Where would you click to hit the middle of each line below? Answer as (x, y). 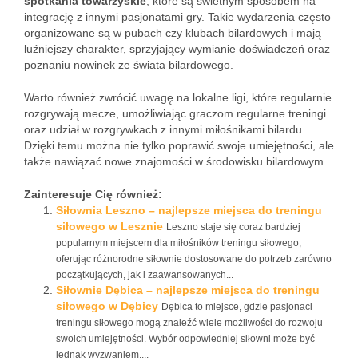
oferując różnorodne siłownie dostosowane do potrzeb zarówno (194, 259)
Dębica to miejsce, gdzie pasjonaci (237, 307)
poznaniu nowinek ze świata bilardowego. (129, 65)
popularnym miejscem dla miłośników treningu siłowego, (179, 243)
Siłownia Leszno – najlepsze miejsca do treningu (189, 210)
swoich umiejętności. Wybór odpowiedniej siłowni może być (185, 339)
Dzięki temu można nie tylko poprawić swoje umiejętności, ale (179, 145)
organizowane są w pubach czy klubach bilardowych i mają (173, 33)
